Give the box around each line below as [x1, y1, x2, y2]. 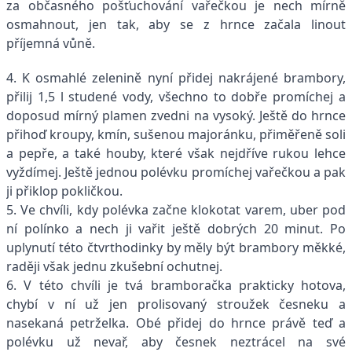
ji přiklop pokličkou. [6, 181, 123, 200]
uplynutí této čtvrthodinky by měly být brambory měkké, [6, 238, 346, 256]
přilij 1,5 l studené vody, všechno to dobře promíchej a [6, 87, 346, 105]
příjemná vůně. [6, 34, 95, 52]
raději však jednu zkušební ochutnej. [6, 257, 222, 275]
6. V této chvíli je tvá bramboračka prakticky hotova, [6, 276, 346, 294]
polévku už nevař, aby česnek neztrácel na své [6, 332, 346, 350]
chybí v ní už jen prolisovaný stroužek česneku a [6, 295, 346, 313]
